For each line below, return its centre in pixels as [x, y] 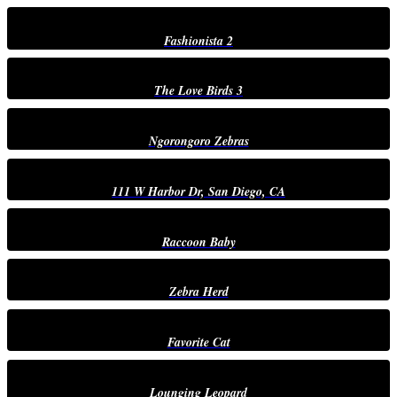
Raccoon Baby [198, 241]
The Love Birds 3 [198, 91]
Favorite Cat [198, 343]
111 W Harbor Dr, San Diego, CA [198, 191]
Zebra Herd [198, 292]
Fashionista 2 [198, 40]
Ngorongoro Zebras [198, 141]
